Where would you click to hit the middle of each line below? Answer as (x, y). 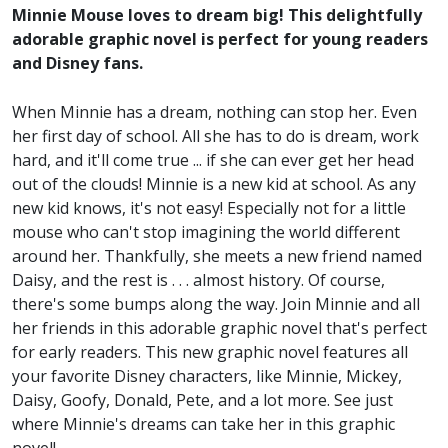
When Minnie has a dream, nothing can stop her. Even (214, 112)
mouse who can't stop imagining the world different (206, 232)
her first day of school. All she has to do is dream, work (215, 136)
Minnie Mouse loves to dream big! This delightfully (217, 15)
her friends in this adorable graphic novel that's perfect (219, 328)
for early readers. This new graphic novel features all (210, 352)
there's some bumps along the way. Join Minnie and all (216, 304)
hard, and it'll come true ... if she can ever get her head (213, 160)
